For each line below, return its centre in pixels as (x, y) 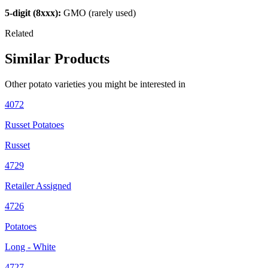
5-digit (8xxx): (33, 13)
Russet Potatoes (34, 124)
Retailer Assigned (38, 185)
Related (19, 33)
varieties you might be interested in (119, 84)
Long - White (30, 246)
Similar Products (57, 58)
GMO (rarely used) (98, 13)
